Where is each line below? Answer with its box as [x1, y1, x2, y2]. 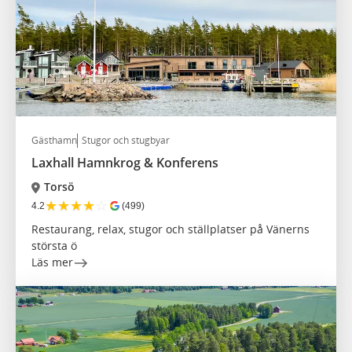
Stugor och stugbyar [82, 134, 170, 148]
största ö [31, 238, 77, 254]
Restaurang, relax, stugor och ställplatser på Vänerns [31, 222, 310, 237]
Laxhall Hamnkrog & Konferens [31, 154, 218, 172]
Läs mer [31, 255, 73, 270]
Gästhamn [31, 134, 77, 148]
